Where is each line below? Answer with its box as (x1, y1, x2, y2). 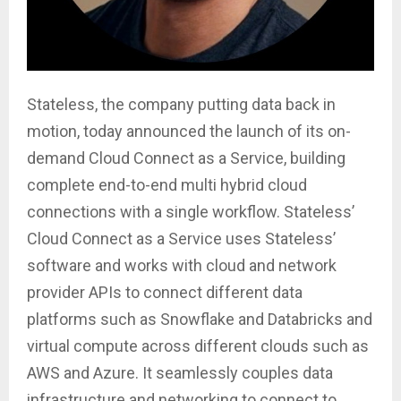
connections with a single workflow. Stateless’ (27, 201, 354, 221)
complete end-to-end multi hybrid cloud (27, 175, 307, 194)
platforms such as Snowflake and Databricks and (27, 309, 372, 328)
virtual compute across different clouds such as (27, 336, 369, 355)
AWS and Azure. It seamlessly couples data (27, 363, 333, 382)
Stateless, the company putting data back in (27, 94, 336, 114)
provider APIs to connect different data (27, 282, 303, 302)
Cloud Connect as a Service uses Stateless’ (27, 228, 336, 248)
